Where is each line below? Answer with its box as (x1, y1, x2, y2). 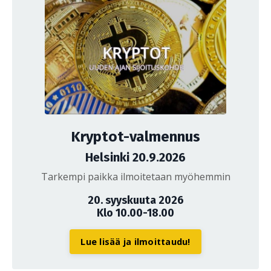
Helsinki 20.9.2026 (85, 149, 186, 165)
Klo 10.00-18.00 (97, 206, 174, 220)
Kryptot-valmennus (71, 128, 200, 145)
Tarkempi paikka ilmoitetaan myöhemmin (41, 169, 230, 183)
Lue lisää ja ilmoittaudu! (80, 235, 191, 247)
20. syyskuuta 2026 (87, 193, 184, 207)
